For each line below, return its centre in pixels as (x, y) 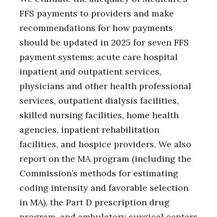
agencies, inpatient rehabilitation (89, 130)
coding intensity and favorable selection (104, 188)
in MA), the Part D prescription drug (94, 202)
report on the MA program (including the (105, 159)
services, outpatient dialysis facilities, (99, 101)
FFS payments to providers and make (97, 14)
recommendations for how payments (96, 28)
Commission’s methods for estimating (99, 173)
